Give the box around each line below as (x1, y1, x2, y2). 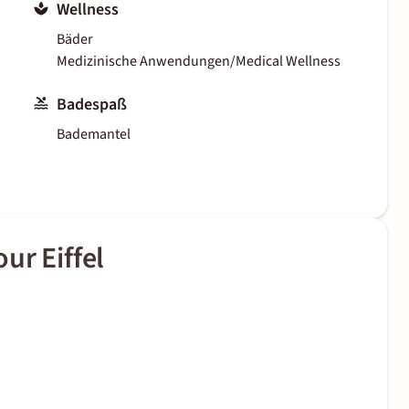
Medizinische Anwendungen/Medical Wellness (57, 51, 341, 72)
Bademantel (57, 124, 131, 145)
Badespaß (57, 93, 127, 117)
